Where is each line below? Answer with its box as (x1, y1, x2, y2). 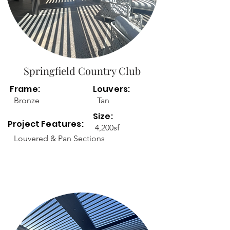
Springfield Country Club (24, 64, 141, 78)
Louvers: (93, 83, 130, 95)
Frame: (10, 83, 40, 95)
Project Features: (8, 118, 85, 130)
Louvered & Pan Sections (14, 133, 105, 143)
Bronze (14, 95, 40, 105)
